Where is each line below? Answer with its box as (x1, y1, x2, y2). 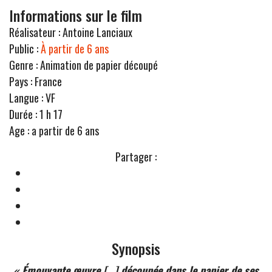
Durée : (9, 106, 37, 123)
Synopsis (112, 238, 160, 260)
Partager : (115, 149, 157, 165)
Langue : (9, 90, 43, 106)
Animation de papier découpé (38, 57, 158, 73)
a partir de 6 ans (29, 123, 99, 139)
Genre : (9, 57, 38, 73)
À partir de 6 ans (41, 41, 109, 57)
